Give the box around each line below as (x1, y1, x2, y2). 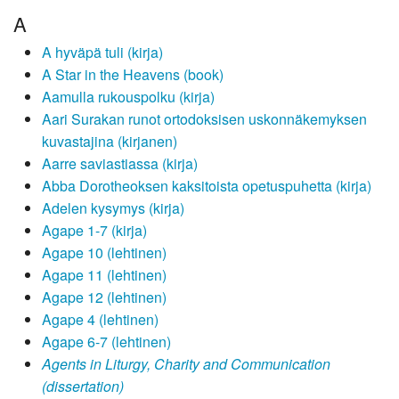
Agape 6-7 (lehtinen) (42, 331, 171, 353)
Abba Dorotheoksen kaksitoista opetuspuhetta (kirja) (42, 175, 371, 197)
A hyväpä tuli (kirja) (42, 42, 163, 63)
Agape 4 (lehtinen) (42, 309, 159, 330)
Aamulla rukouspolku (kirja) (42, 86, 215, 108)
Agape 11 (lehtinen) (42, 265, 167, 286)
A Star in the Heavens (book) (42, 64, 224, 85)
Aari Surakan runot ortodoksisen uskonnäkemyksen (42, 109, 367, 130)
